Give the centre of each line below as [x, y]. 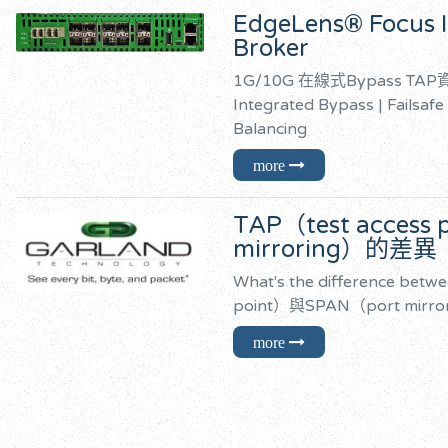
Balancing [269, 128]
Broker [270, 48]
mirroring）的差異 [334, 249]
